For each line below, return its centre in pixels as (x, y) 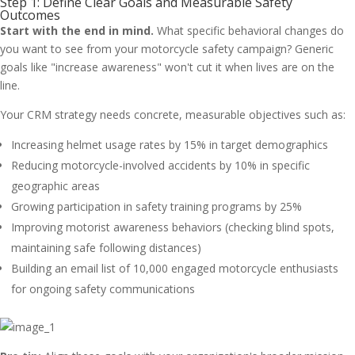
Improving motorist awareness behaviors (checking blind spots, (173, 227)
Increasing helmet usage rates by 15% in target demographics (170, 145)
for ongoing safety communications (103, 289)
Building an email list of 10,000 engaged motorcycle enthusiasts (175, 268)
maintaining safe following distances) (106, 248)
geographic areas (55, 186)
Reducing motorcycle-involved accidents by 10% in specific (160, 165)
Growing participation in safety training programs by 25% (157, 206)
